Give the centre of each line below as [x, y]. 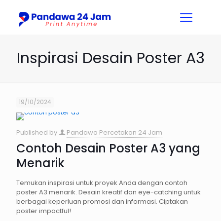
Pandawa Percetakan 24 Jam [114, 132]
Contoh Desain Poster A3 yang [108, 148]
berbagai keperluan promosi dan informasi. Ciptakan [102, 202]
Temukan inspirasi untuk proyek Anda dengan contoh [102, 183]
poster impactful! [44, 211]
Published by [37, 132]
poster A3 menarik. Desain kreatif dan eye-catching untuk [109, 192]
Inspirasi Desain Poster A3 [110, 58]
